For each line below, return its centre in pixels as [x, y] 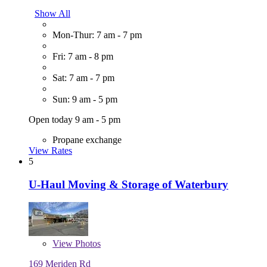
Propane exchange [87, 139]
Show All [52, 13]
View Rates [50, 150]
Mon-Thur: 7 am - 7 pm [97, 35]
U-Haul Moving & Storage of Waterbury [128, 184]
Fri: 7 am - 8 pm [83, 56]
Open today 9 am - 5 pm [74, 119]
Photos [87, 244]
